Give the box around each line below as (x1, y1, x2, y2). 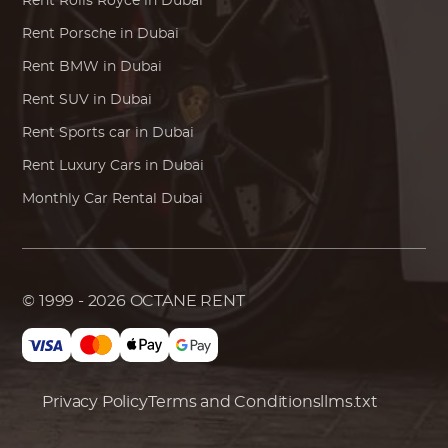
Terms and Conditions (148, 394, 321, 411)
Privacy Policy (42, 394, 148, 411)
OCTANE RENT (129, 293, 245, 310)
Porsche (59, 27, 117, 42)
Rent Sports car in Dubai (22, 126, 195, 141)
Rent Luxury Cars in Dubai (22, 159, 205, 174)
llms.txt (320, 394, 378, 411)
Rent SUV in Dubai (22, 93, 153, 108)
